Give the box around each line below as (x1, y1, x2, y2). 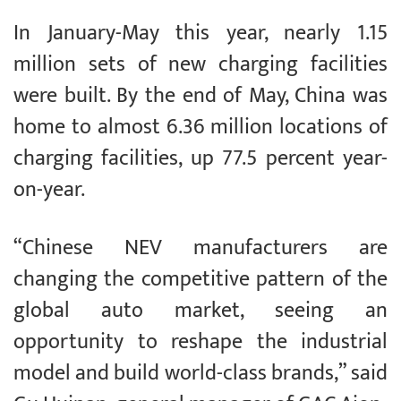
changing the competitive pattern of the (13, 261, 388, 298)
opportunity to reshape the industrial (13, 324, 388, 361)
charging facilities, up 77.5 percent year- (13, 141, 388, 177)
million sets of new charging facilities (13, 47, 388, 83)
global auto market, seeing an (13, 293, 388, 329)
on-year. (13, 172, 85, 209)
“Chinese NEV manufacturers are (13, 230, 388, 267)
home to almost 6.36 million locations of (13, 109, 388, 146)
